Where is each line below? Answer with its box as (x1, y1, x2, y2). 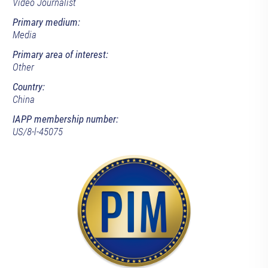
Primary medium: (12, 16, 80, 29)
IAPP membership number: (12, 113, 118, 126)
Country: (12, 81, 45, 93)
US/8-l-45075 (12, 126, 63, 138)
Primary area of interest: (12, 48, 108, 61)
